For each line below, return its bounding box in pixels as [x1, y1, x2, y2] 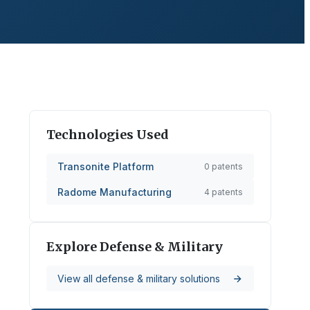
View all [57, 273, 95, 284]
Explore [46, 239, 100, 255]
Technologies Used [46, 127, 169, 143]
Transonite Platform [57, 161, 154, 172]
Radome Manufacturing [57, 186, 172, 198]
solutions [177, 273, 220, 284]
